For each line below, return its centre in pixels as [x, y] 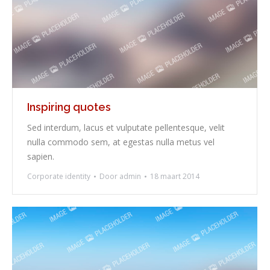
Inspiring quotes [69, 107]
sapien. [41, 157]
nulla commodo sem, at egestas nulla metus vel [121, 142]
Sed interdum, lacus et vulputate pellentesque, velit [126, 128]
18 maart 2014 [175, 177]
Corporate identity [59, 177]
